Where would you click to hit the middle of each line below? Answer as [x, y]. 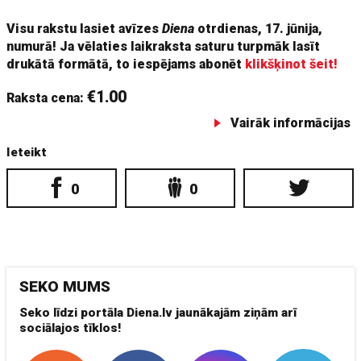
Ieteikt [27, 152]
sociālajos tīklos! [71, 328]
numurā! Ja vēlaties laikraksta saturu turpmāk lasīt [164, 46]
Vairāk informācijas [290, 123]
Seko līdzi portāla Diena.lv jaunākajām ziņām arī [158, 313]
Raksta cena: [47, 98]
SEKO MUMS [65, 286]
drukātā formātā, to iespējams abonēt [126, 64]
